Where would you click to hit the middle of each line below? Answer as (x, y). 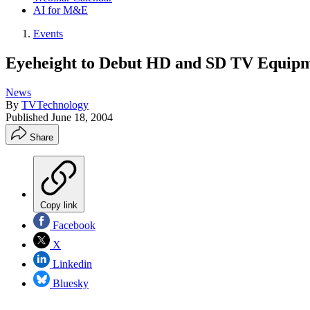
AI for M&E (61, 10)
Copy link (59, 205)
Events (48, 34)
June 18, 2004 (82, 117)
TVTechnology (55, 104)
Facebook (73, 225)
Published (28, 117)
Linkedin (71, 264)
